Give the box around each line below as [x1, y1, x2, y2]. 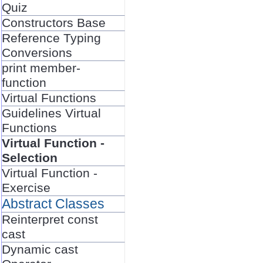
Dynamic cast [1, 242, 78, 257]
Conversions [1, 45, 72, 60]
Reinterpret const [1, 212, 98, 227]
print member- [1, 60, 80, 75]
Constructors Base [1, 15, 106, 30]
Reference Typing [1, 31, 101, 45]
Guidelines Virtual [1, 106, 101, 120]
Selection [1, 150, 58, 165]
